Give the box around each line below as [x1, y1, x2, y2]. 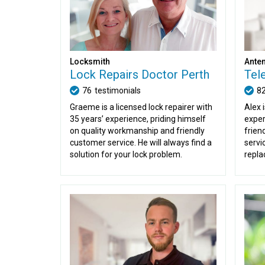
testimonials [95, 86, 141, 95]
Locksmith [70, 57, 110, 66]
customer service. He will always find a [70, 138, 212, 147]
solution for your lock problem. [70, 150, 182, 159]
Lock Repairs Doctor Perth [70, 67, 209, 82]
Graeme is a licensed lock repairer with [70, 102, 212, 112]
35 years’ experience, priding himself [70, 114, 206, 124]
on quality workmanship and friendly [70, 126, 205, 135]
